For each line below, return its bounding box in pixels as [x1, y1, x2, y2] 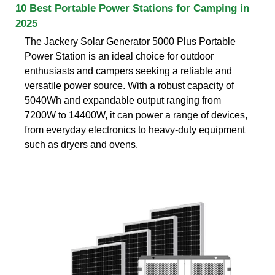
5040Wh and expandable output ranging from [25, 95, 221, 106]
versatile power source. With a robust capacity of [25, 80, 234, 91]
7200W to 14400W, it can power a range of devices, [25, 109, 247, 120]
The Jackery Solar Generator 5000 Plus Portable [25, 36, 236, 47]
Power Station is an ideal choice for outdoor [25, 50, 214, 61]
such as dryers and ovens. [25, 139, 138, 150]
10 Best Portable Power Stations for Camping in [15, 2, 249, 14]
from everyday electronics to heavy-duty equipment [25, 124, 245, 135]
